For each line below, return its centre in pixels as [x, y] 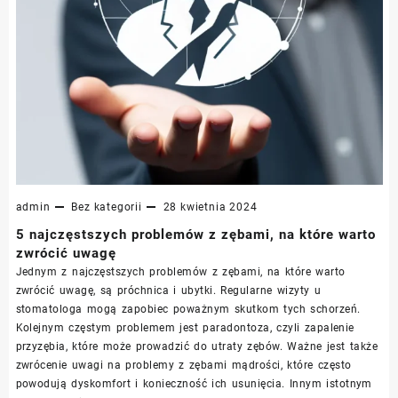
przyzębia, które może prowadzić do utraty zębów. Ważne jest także [197, 346]
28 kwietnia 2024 [210, 207]
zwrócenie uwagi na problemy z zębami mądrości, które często [183, 365]
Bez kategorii [107, 207]
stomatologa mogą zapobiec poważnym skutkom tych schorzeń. [188, 309]
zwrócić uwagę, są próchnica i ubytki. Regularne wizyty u [168, 290]
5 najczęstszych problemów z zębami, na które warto [195, 234]
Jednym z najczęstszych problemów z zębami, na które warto [180, 271]
